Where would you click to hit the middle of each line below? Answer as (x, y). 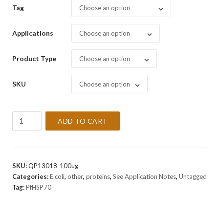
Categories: (31, 176)
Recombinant (33, 116)
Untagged (193, 176)
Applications (33, 33)
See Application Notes (144, 176)
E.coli (57, 176)
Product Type (34, 58)
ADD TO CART (83, 121)
